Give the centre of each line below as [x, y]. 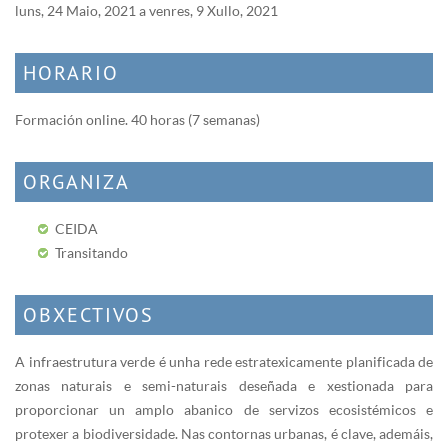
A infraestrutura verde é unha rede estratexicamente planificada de [224, 361]
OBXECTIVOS [88, 314]
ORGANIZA [76, 181]
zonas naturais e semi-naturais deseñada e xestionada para [224, 385]
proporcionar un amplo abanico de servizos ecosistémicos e [224, 409]
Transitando [91, 252]
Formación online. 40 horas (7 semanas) [137, 119]
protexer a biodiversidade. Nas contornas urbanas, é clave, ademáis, [224, 433]
